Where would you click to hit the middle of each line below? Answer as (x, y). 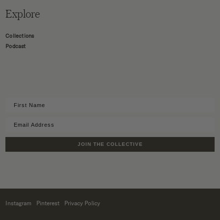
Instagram (19, 204)
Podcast (16, 47)
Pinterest (48, 204)
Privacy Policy (82, 204)
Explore (23, 14)
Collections (20, 36)
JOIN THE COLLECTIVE (110, 144)
